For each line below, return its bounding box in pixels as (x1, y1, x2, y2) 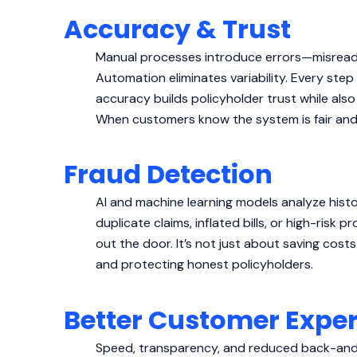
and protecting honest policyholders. (96, 256, 313, 273)
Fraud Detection (64, 156, 273, 193)
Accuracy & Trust (64, 10, 291, 47)
